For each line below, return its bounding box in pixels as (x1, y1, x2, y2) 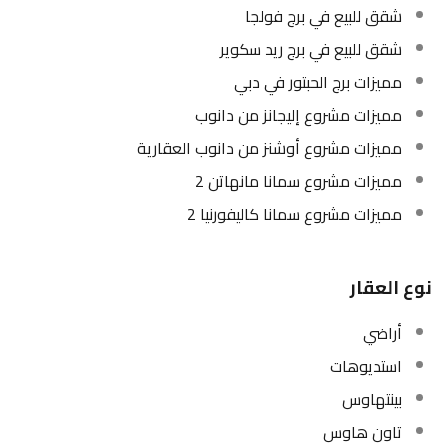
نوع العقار (350, 271, 432, 304)
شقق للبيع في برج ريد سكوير (220, 34, 402, 64)
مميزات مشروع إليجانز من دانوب (195, 100, 402, 130)
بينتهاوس (342, 384, 402, 414)
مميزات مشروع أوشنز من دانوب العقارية (137, 133, 402, 163)
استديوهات (330, 351, 402, 381)
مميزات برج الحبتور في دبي (234, 67, 402, 97)
